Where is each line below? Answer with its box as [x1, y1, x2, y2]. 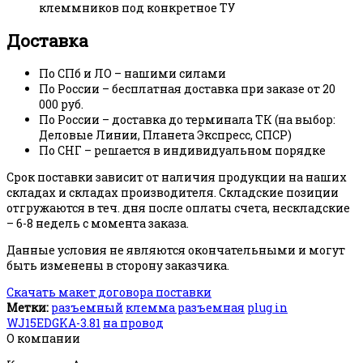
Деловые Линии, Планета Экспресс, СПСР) [39, 127, 292, 143]
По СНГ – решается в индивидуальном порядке [39, 143, 326, 159]
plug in [247, 300, 288, 316]
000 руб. [39, 96, 83, 113]
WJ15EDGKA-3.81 [6, 315, 100, 331]
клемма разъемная [126, 300, 245, 316]
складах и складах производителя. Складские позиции [6, 185, 339, 201]
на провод [103, 315, 164, 331]
